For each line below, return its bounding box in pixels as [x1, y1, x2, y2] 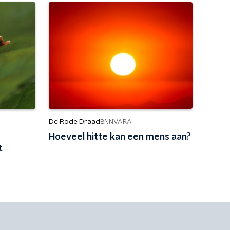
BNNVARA [100, 118, 132, 125]
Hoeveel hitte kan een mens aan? [48, 132, 191, 142]
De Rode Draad [48, 118, 100, 125]
